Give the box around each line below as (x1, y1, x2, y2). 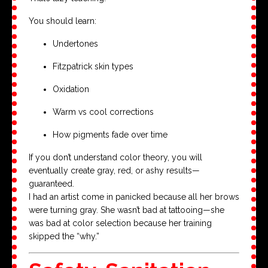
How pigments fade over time (53, 129, 167, 139)
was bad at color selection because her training (29, 218, 212, 228)
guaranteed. (29, 178, 74, 188)
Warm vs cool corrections (53, 106, 154, 117)
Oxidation (53, 84, 89, 94)
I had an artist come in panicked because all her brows (29, 191, 239, 202)
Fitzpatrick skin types (53, 61, 133, 71)
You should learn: (29, 16, 96, 26)
